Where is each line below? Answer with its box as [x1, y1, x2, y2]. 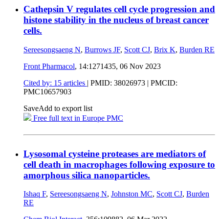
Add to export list [39, 104, 92, 112]
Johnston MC [111, 190, 153, 198]
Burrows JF [85, 45, 120, 54]
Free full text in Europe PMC [31, 113, 123, 122]
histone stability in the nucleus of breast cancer [23, 15, 209, 25]
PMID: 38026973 [90, 78, 145, 87]
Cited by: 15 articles [23, 78, 87, 87]
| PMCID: [145, 78, 177, 87]
